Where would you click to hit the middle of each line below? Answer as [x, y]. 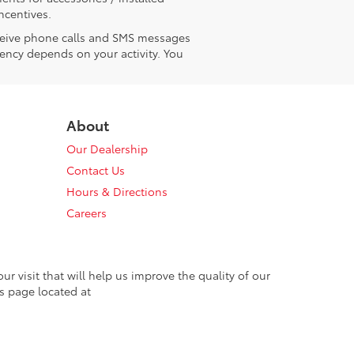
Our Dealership [107, 149]
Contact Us [95, 170]
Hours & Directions [117, 192]
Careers [86, 213]
